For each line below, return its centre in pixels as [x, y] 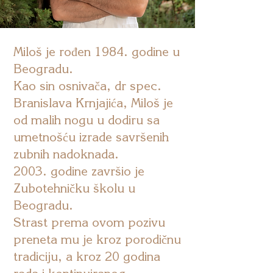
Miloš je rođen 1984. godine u [97, 51]
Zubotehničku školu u [74, 188]
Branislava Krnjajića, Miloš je [93, 103]
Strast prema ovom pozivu [89, 222]
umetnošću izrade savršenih [91, 137]
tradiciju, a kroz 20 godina [87, 256]
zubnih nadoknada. [66, 154]
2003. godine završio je [79, 171]
